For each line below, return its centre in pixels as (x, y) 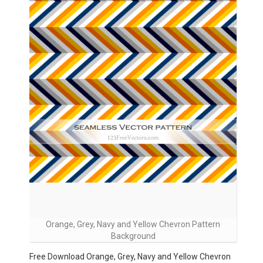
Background (133, 236)
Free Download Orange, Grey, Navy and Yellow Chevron (130, 257)
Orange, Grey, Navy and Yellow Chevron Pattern (133, 224)
